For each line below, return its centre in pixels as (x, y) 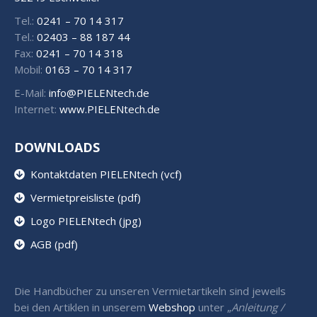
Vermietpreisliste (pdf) (83, 198)
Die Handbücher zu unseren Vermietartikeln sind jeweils (150, 291)
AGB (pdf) (51, 244)
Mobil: (30, 70)
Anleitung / (258, 307)
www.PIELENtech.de (110, 109)
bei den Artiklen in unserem (81, 307)
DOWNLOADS (57, 148)
